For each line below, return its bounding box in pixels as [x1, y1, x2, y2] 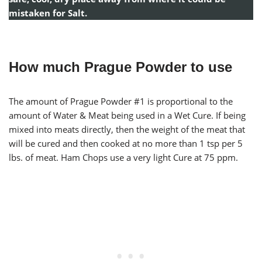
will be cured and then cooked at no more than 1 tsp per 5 [9, 137, 243, 150]
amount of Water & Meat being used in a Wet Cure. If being [9, 109, 246, 122]
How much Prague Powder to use [9, 59, 232, 75]
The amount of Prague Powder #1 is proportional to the [9, 95, 233, 108]
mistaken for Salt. [9, 7, 87, 19]
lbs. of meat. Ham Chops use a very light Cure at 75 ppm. [9, 151, 238, 164]
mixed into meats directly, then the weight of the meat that [9, 123, 245, 136]
